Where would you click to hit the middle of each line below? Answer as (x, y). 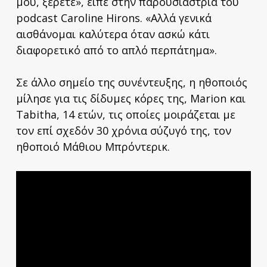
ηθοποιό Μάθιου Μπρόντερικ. (93, 146)
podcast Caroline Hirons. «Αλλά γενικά (114, 18)
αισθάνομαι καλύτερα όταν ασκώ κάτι (113, 34)
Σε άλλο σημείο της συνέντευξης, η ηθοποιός (131, 82)
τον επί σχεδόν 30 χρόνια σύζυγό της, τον (123, 130)
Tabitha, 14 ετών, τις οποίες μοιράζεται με (125, 114)
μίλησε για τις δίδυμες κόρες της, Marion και (131, 98)
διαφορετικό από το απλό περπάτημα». (116, 50)
